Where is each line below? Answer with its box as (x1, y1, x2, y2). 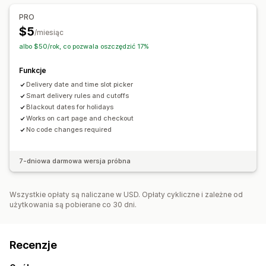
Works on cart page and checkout (26, 114, 134, 123)
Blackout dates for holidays (26, 103, 113, 112)
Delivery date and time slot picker (26, 80, 133, 89)
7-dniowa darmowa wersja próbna (19, 157, 131, 166)
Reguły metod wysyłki (9, 5, 100, 15)
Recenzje (9, 239, 57, 252)
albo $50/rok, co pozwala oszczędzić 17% (19, 42, 149, 51)
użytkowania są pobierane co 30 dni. (9, 200, 137, 210)
